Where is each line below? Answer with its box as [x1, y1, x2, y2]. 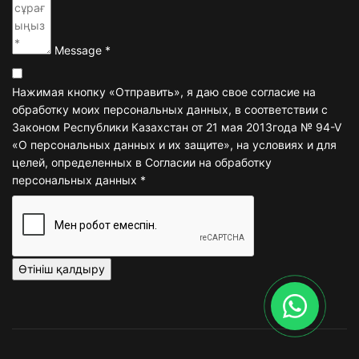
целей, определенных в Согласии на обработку [12, 155, 272, 169]
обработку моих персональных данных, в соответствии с [12, 102, 328, 116]
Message [54, 42, 105, 57]
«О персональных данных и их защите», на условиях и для [12, 137, 337, 151]
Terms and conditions [11, 67, 208, 91]
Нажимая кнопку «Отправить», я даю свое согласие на [12, 84, 316, 99]
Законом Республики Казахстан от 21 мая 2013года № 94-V [12, 119, 341, 134]
